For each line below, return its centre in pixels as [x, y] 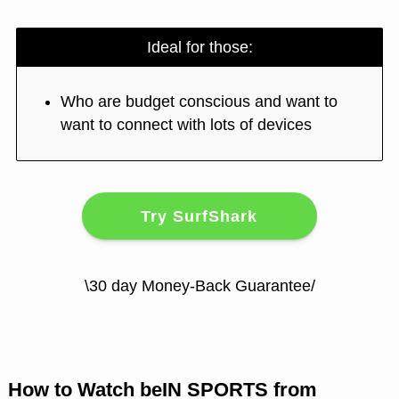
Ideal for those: [199, 47]
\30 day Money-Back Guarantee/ [199, 286]
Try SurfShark [199, 216]
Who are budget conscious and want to [199, 101]
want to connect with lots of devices [187, 124]
